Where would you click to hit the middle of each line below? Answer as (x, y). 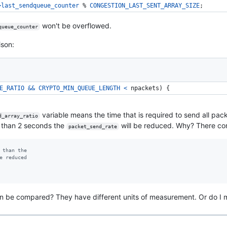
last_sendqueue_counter (40, 5)
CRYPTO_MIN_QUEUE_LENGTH (79, 88)
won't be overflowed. (75, 25)
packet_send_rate (92, 126)
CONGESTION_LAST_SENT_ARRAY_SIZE (145, 5)
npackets (145, 88)
